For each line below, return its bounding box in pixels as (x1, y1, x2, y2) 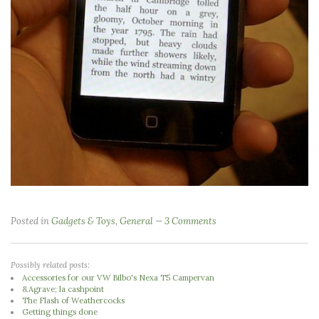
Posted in (11, 214, 51, 227)
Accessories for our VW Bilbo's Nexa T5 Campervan (22, 272, 215, 283)
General (120, 214, 153, 227)
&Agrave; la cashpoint (22, 283, 105, 294)
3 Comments (164, 214, 216, 227)
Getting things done (22, 306, 98, 317)
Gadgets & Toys (51, 214, 115, 227)
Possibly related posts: (11, 259, 90, 270)
